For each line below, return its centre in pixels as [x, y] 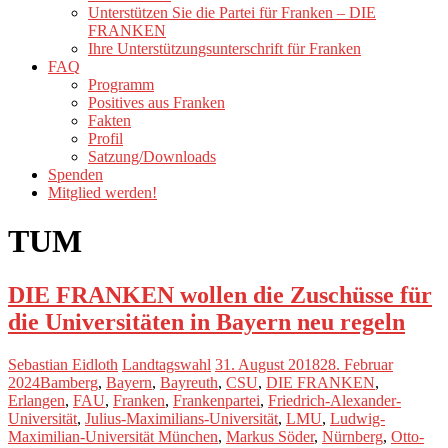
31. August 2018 [267, 364]
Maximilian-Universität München [113, 436]
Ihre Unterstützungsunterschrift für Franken [224, 48]
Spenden [75, 174]
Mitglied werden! [102, 192]
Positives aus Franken [156, 102]
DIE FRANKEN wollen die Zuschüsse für [220, 294]
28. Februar [356, 364]
